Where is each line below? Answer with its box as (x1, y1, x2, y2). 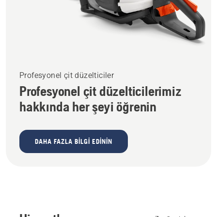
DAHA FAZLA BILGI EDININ (35, 138, 112, 146)
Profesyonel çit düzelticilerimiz (19, 83, 182, 99)
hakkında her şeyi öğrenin (19, 99, 157, 115)
